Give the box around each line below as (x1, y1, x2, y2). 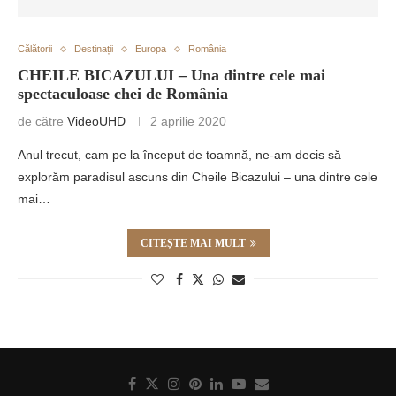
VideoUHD (67, 114, 126, 128)
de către (18, 114, 67, 128)
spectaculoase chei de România (18, 85, 228, 103)
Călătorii (18, 43, 52, 54)
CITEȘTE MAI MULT (140, 237, 246, 249)
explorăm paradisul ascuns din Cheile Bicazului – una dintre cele (18, 170, 377, 184)
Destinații (74, 43, 113, 54)
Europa (135, 43, 166, 54)
